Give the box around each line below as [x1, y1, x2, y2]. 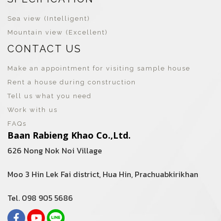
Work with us [7, 106, 58, 113]
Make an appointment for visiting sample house [7, 65, 190, 72]
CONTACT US [7, 43, 81, 55]
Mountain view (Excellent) [7, 29, 108, 36]
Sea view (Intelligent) [7, 15, 90, 22]
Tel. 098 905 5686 [7, 192, 73, 204]
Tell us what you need [7, 92, 92, 100]
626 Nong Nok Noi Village [7, 145, 102, 156]
